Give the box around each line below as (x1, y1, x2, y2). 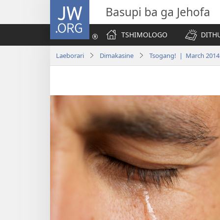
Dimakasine (100, 51, 134, 60)
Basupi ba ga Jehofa (106, 4, 210, 20)
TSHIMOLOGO (121, 30, 167, 39)
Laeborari (56, 51, 84, 60)
